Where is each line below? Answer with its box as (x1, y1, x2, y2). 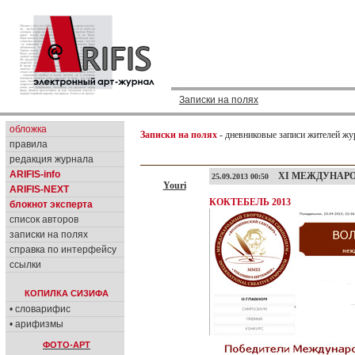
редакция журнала (10, 154, 94, 165)
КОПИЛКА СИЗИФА (25, 288, 109, 298)
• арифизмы (10, 319, 63, 330)
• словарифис (10, 303, 71, 315)
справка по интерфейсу (10, 244, 116, 255)
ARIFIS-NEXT (10, 184, 69, 195)
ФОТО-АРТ (43, 340, 90, 349)
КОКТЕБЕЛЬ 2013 (209, 197, 291, 208)
